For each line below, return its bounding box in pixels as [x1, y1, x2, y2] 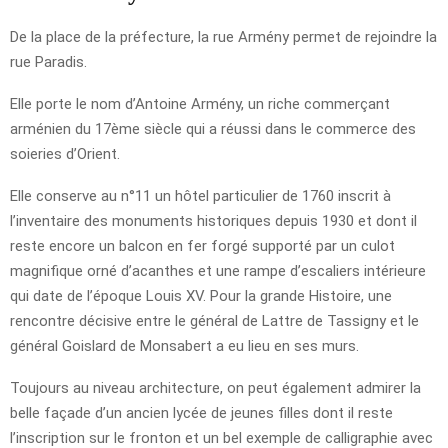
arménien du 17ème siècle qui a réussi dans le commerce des [10, 120, 416, 139]
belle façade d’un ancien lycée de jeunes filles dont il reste [10, 404, 393, 423]
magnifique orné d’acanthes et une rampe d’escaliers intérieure [10, 262, 426, 281]
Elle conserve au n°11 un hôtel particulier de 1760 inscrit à [10, 187, 391, 206]
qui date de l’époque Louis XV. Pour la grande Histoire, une [10, 287, 392, 306]
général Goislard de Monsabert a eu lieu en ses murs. [10, 337, 359, 356]
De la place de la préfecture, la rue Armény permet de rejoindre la [10, 28, 437, 47]
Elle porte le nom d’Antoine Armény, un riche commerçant [10, 95, 390, 114]
